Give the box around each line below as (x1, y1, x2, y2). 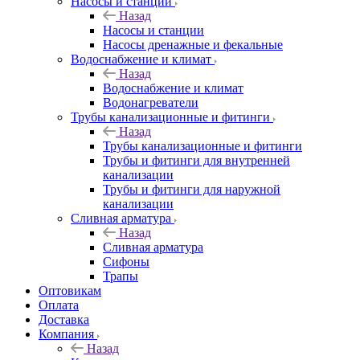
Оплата (39, 297, 79, 312)
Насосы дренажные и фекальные (103, 37, 283, 51)
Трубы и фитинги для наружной (103, 182, 280, 196)
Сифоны (103, 254, 149, 268)
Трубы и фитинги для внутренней (103, 153, 290, 167)
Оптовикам (39, 283, 101, 297)
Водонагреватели (103, 95, 198, 109)
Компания (39, 326, 94, 341)
